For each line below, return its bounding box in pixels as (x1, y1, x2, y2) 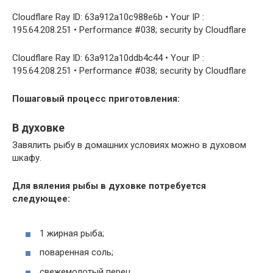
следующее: (12, 193, 70, 205)
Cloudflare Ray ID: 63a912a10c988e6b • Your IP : (12, 12, 204, 23)
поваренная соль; (40, 247, 113, 258)
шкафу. (12, 152, 41, 164)
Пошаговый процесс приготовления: (12, 93, 180, 105)
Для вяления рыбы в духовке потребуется (12, 180, 206, 192)
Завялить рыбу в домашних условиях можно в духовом (12, 140, 246, 151)
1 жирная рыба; (40, 227, 104, 239)
